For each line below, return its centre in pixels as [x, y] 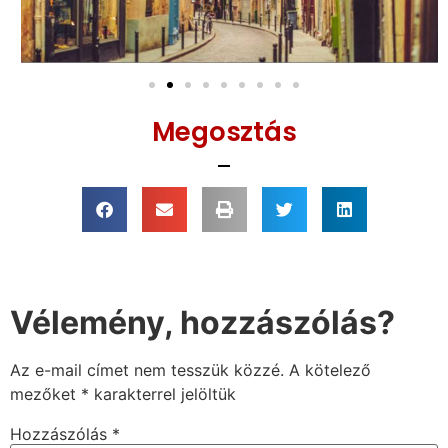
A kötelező [330, 370]
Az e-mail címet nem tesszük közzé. [147, 370]
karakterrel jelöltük [162, 394]
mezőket [45, 394]
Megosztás [224, 132]
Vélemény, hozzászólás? [202, 323]
